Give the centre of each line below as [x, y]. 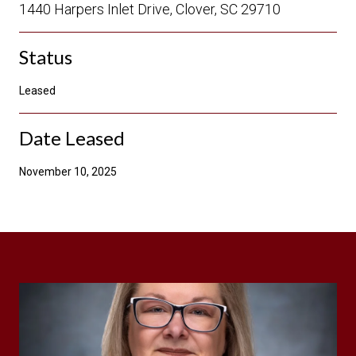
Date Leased [72, 137]
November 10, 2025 [68, 171]
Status [46, 56]
